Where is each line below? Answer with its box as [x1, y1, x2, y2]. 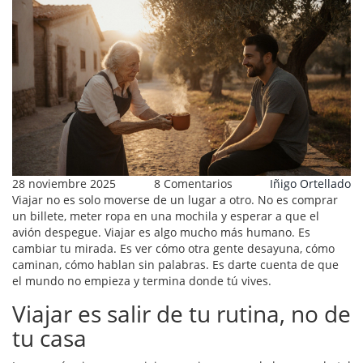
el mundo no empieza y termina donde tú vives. [12, 273, 271, 289]
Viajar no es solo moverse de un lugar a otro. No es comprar [12, 192, 338, 208]
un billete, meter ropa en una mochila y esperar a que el [12, 208, 319, 224]
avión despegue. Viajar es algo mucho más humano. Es [12, 224, 310, 241]
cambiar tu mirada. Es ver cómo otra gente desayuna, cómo [12, 241, 335, 257]
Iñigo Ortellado [270, 176, 351, 192]
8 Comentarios [153, 176, 233, 192]
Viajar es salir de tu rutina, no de [12, 298, 351, 330]
